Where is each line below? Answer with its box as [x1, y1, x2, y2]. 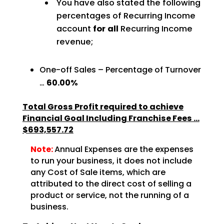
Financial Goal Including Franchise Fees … [22, 112, 199, 124]
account [56, 23, 91, 35]
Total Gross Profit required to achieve [22, 101, 183, 113]
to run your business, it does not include [30, 155, 192, 167]
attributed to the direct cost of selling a [30, 178, 191, 190]
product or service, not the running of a [30, 189, 189, 201]
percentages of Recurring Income [56, 10, 195, 22]
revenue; [56, 36, 93, 48]
